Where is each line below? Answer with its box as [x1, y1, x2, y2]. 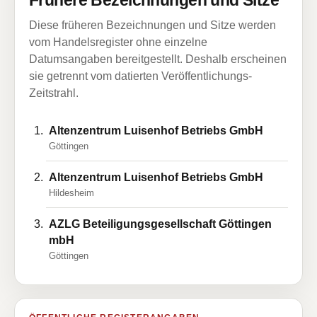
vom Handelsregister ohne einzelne [29, 36, 207, 48]
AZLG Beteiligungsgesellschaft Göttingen [49, 218, 272, 230]
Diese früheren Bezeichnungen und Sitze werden [29, 19, 276, 31]
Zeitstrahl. [29, 87, 79, 99]
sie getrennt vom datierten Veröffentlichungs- [29, 70, 252, 82]
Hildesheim [49, 188, 94, 198]
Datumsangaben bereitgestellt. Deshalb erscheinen [29, 53, 287, 65]
